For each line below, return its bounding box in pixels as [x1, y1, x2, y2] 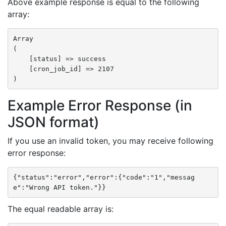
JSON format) [8, 114, 99, 131]
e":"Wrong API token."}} [13, 183, 106, 191]
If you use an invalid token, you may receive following [8, 136, 213, 146]
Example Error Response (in [8, 97, 192, 114]
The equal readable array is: [8, 204, 114, 214]
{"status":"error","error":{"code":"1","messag [13, 173, 195, 181]
